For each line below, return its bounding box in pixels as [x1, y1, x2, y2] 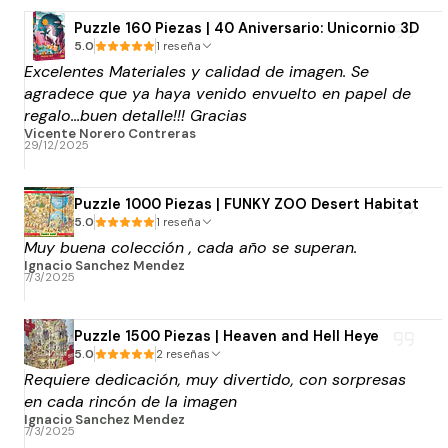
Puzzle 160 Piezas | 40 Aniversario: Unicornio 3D [74, 18, 419, 37]
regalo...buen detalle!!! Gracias [24, 105, 247, 127]
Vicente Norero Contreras [24, 125, 196, 143]
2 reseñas [166, 346, 210, 361]
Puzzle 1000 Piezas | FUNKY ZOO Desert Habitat [74, 194, 419, 213]
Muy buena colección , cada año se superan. [24, 237, 357, 259]
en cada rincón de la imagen [24, 391, 237, 413]
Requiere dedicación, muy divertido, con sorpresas [24, 369, 406, 391]
